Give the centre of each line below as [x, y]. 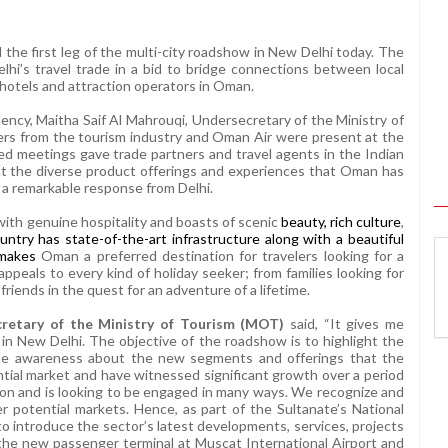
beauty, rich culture [340, 221]
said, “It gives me [344, 323]
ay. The [381, 51]
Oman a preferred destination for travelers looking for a [223, 255]
